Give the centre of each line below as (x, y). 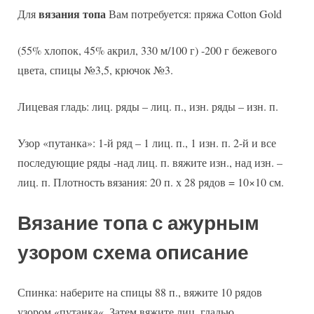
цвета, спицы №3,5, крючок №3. (95, 70)
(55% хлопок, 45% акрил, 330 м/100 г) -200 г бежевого (147, 50)
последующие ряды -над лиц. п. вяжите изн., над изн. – (150, 163)
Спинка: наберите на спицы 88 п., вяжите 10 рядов (140, 292)
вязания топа (72, 14)
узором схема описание (133, 253)
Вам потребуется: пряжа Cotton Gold (194, 14)
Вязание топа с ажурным (138, 224)
